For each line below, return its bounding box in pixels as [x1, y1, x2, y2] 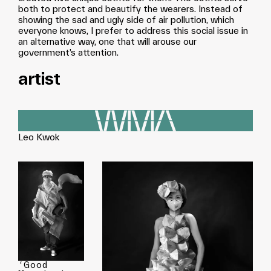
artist [18, 68, 60, 90]
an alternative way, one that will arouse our [18, 36, 197, 47]
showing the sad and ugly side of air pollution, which [18, 14, 234, 25]
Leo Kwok [18, 131, 59, 143]
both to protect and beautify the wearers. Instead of [18, 3, 243, 15]
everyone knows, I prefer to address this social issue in [18, 25, 248, 36]
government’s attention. [18, 47, 119, 58]
